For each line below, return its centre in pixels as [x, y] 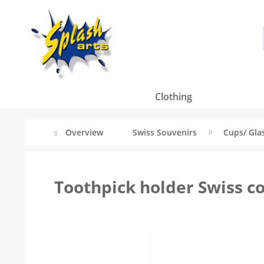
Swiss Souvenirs [165, 132]
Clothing [173, 97]
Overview [84, 132]
